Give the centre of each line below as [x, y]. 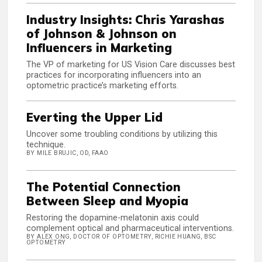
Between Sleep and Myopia [107, 201]
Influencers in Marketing [99, 48]
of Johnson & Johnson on [101, 34]
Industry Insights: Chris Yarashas [125, 20]
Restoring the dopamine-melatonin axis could [113, 218]
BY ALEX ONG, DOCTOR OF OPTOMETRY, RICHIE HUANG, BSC [121, 237]
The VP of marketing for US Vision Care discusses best [131, 65]
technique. [46, 145]
